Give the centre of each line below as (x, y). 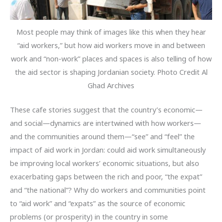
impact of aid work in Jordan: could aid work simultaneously (108, 150)
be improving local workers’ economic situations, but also (105, 163)
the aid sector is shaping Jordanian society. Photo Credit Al (111, 72)
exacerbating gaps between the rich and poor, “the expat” (106, 177)
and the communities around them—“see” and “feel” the (102, 137)
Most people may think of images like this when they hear (111, 32)
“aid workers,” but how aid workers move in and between (111, 45)
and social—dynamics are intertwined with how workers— (106, 123)
